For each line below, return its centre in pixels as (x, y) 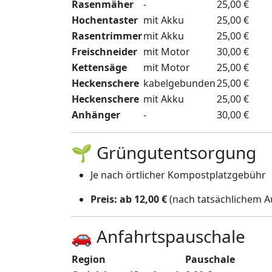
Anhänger (96, 115)
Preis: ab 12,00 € (129, 199)
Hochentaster (105, 20)
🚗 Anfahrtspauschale (158, 236)
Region (89, 259)
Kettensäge (99, 67)
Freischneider (104, 52)
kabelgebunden (179, 83)
